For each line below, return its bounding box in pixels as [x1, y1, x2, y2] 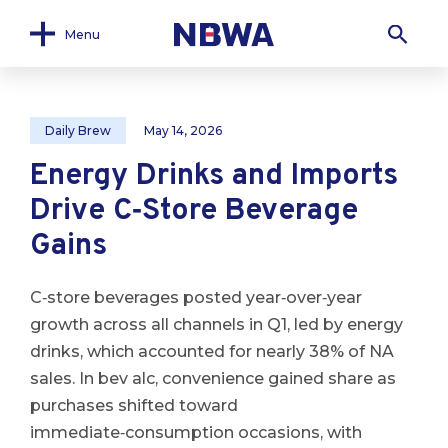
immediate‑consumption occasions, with [30, 423, 362, 442]
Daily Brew [45, 123, 111, 138]
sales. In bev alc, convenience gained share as [30, 369, 396, 388]
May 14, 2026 [144, 123, 222, 138]
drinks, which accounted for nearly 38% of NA [30, 342, 394, 361]
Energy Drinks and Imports [30, 158, 398, 195]
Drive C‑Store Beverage [30, 193, 358, 230]
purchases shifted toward [30, 396, 238, 415]
